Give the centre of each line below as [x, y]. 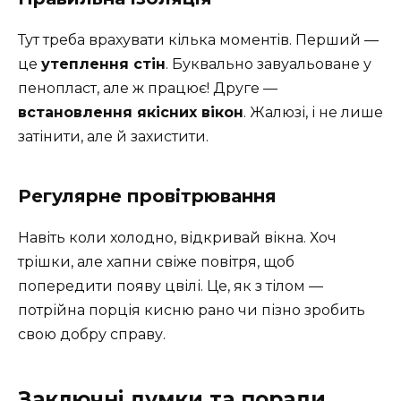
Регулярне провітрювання [147, 196]
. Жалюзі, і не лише [313, 113]
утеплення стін [103, 64]
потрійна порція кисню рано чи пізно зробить [192, 311]
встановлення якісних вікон [131, 113]
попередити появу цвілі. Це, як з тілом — [171, 286]
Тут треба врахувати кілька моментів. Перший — [198, 40]
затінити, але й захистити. [113, 137]
